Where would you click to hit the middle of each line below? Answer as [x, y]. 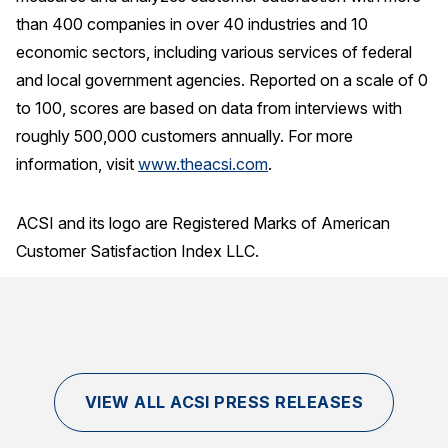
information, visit [77, 164]
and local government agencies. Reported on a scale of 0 [222, 80]
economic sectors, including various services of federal [214, 52]
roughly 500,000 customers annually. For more [184, 136]
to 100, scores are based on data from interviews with [209, 108]
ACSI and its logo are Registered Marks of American [203, 222]
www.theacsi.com [203, 164]
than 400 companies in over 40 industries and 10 [192, 24]
